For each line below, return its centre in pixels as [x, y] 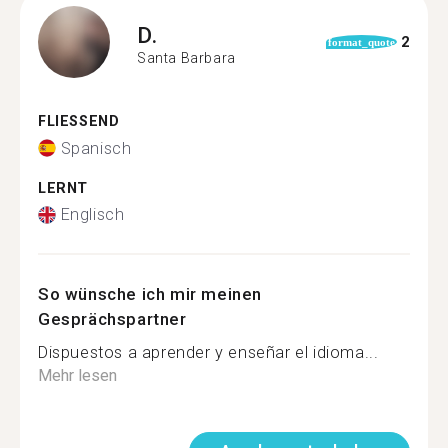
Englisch [92, 214]
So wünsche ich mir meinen [150, 294]
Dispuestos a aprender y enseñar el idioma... [208, 352]
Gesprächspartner [112, 319]
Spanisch [96, 148]
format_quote [361, 42]
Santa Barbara [186, 57]
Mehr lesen [77, 375]
